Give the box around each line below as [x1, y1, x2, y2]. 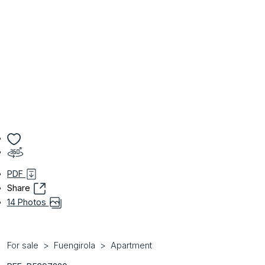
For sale [7, 240, 38, 251]
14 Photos [7, 197, 49, 207]
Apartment [111, 240, 152, 251]
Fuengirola [54, 240, 95, 251]
